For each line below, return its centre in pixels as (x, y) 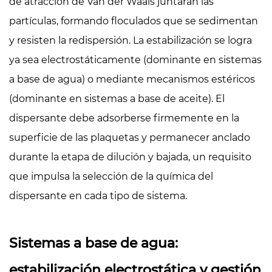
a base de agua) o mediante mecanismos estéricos (132, 79)
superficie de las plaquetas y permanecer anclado (130, 137)
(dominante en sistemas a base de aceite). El (117, 98)
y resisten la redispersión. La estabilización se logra (131, 40)
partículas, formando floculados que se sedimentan (134, 21)
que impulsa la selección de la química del (111, 176)
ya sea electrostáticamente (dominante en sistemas (135, 59)
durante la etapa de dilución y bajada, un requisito (130, 157)
